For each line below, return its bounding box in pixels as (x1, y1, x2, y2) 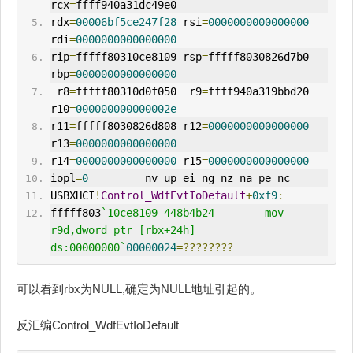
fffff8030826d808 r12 (75, 120, 202, 133)
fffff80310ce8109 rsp (75, 50, 202, 64)
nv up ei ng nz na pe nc (87, 172, 290, 185)
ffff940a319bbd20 (207, 85, 309, 98)
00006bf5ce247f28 (75, 16, 176, 29)
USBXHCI (50, 189, 95, 203)
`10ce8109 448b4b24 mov (100, 206, 284, 220)
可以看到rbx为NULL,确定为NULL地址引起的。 (17, 282, 262, 296)
